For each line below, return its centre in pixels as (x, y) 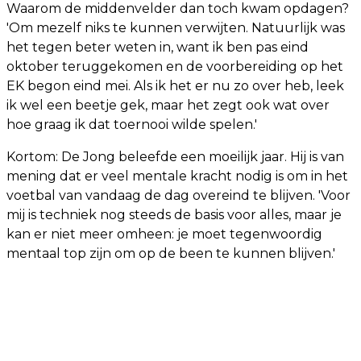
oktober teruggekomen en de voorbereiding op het (175, 66)
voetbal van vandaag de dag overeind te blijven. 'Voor (178, 195)
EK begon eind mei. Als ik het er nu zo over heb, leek (175, 85)
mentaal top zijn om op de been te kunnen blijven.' (171, 253)
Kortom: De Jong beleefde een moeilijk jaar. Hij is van (175, 156)
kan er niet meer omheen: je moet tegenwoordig (164, 234)
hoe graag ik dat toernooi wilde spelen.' (132, 124)
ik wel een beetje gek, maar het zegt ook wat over (168, 105)
